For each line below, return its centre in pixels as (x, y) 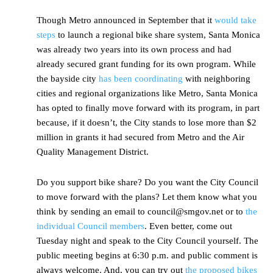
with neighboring (217, 79)
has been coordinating (141, 79)
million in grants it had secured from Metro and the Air (140, 137)
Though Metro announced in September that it (126, 20)
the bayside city (68, 79)
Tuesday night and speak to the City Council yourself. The (147, 241)
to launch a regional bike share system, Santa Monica (158, 35)
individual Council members (90, 226)
